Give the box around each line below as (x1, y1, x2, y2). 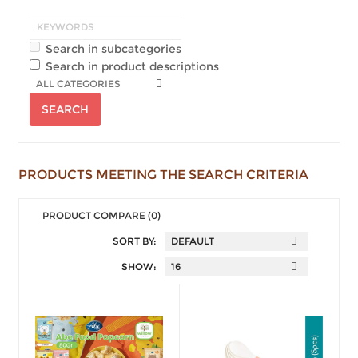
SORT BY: (113, 234, 157, 247)
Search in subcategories (46, 41, 181, 56)
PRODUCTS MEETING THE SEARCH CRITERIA (18, 166, 308, 182)
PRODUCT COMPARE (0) (42, 209, 161, 221)
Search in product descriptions (46, 58, 219, 74)
